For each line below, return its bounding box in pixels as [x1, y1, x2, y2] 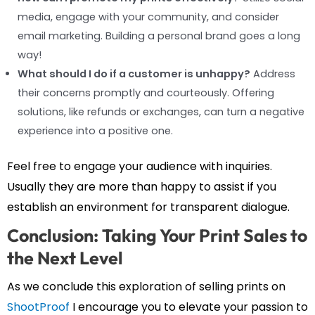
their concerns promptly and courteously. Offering [18, 86, 274, 101]
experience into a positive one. [18, 124, 173, 139]
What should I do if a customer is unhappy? [18, 67, 250, 82]
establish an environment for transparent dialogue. [7, 198, 290, 215]
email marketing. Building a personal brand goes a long [18, 29, 300, 44]
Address [250, 67, 295, 82]
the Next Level [7, 246, 123, 269]
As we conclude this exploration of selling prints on [7, 278, 285, 295]
